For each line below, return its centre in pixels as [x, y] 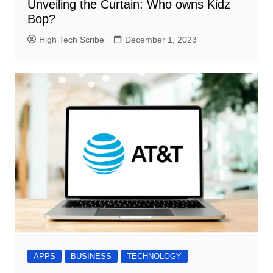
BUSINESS [91, 256]
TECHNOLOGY [154, 256]
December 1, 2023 [161, 40]
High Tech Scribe [71, 40]
